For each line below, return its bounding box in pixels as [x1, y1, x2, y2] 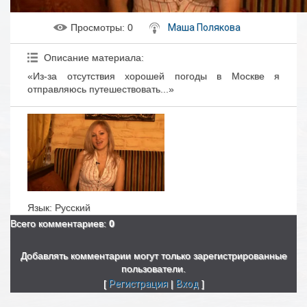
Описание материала [44, 52, 141, 63]
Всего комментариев [10, 217, 103, 229]
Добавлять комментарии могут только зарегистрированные [20, 249, 287, 261]
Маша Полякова [168, 22, 241, 33]
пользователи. [121, 262, 186, 274]
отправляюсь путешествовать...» [27, 84, 174, 95]
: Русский [49, 201, 90, 213]
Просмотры [71, 22, 122, 33]
